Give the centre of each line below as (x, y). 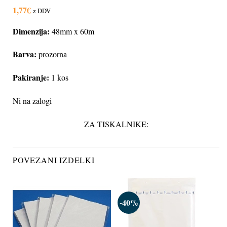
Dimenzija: (32, 31)
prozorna (52, 54)
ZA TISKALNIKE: (116, 124)
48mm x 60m (73, 31)
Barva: (25, 54)
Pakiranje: (31, 78)
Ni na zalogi (32, 100)
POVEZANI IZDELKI (54, 160)
